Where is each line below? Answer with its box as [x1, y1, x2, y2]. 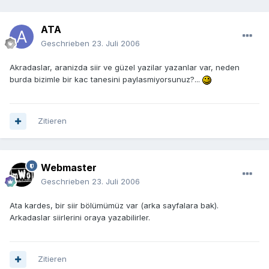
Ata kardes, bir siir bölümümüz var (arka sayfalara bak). [10, 201, 219, 211]
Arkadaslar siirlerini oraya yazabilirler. [10, 213, 150, 223]
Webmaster [41, 162, 97, 174]
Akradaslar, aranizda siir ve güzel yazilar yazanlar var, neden [10, 62, 240, 73]
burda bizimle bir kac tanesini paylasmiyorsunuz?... [10, 74, 202, 85]
